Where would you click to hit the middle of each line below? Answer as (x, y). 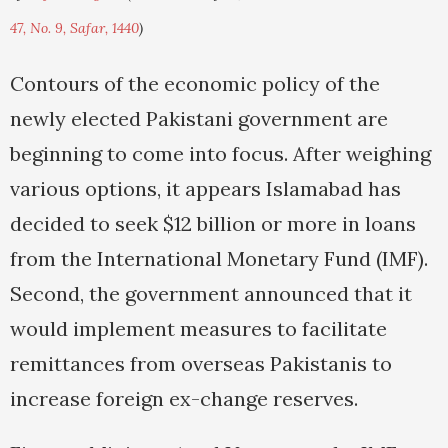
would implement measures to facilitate (198, 329)
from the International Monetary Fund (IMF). (219, 259)
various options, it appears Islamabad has (205, 189)
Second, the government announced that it (211, 294)
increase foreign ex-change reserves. (184, 399)
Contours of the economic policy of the (195, 84)
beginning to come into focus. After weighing (220, 154)
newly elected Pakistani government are (199, 119)
